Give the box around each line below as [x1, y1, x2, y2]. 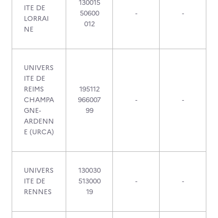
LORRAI [24, 14, 49, 24]
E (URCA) [24, 127, 54, 137]
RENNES [24, 187, 52, 197]
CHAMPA [24, 95, 54, 105]
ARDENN [24, 116, 54, 127]
